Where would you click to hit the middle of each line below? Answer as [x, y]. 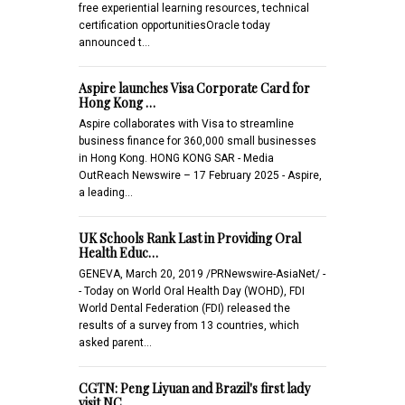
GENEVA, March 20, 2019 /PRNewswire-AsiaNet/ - [202, 273]
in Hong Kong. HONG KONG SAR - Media [176, 158]
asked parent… [115, 342]
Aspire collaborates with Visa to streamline [186, 123]
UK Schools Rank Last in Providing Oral [190, 238]
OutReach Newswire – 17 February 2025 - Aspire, [200, 175]
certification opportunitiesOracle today [174, 25]
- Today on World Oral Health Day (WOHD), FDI [192, 291]
